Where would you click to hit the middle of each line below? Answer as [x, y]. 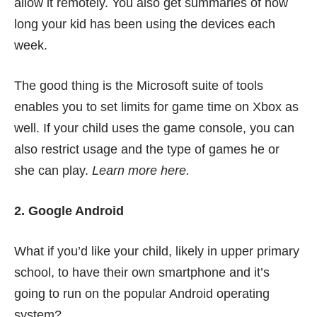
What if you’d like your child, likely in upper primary [157, 251]
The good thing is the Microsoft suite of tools [139, 85]
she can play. [53, 170]
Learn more [126, 170]
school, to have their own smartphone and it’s [142, 272]
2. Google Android [69, 211]
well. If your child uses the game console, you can [154, 128]
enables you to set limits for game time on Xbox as [156, 106]
